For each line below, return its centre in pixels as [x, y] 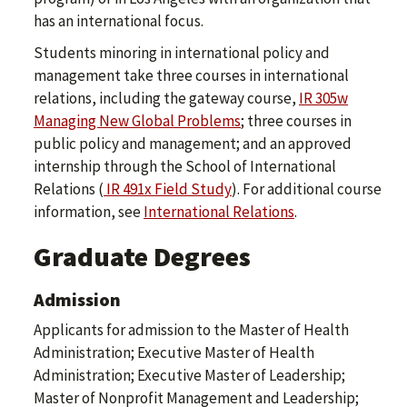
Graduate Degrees [142, 257]
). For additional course [307, 189]
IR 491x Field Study [168, 189]
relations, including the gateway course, [166, 99]
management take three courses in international [191, 76]
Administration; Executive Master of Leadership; [189, 376]
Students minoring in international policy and [182, 53]
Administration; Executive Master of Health [174, 353]
